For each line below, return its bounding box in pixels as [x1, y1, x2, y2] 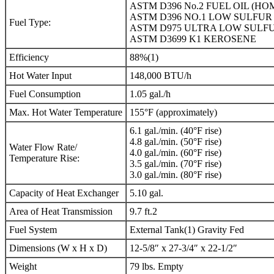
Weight [9, 261, 37, 272]
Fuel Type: [9, 17, 51, 28]
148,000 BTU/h [130, 70, 191, 81]
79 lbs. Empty [130, 261, 183, 272]
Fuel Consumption [9, 89, 81, 100]
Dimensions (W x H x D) [9, 243, 107, 254]
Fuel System [9, 224, 57, 235]
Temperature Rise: [9, 153, 80, 164]
